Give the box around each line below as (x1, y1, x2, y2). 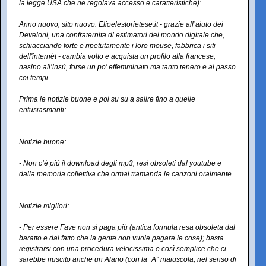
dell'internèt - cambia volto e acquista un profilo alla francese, (19, 52, 216, 61)
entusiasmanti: (19, 106, 66, 115)
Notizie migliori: (19, 202, 69, 211)
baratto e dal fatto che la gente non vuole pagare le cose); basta (19, 234, 224, 243)
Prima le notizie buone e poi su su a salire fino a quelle (19, 95, 195, 104)
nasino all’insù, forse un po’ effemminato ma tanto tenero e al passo (19, 63, 236, 72)
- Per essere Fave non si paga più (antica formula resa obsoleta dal (19, 223, 235, 232)
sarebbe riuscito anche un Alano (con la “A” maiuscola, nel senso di (19, 255, 236, 264)
